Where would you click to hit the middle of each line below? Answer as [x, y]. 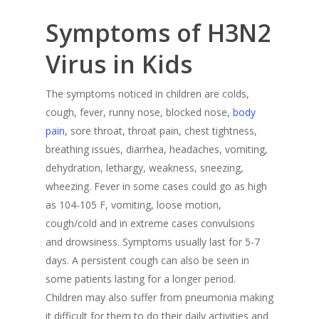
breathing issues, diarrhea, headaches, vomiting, [157, 149]
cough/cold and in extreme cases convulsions [150, 223]
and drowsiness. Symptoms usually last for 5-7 [153, 242]
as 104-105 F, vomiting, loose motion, [134, 205]
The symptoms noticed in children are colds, [147, 94]
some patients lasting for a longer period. [141, 279]
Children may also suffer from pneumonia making [159, 297]
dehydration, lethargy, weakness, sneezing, [145, 168]
